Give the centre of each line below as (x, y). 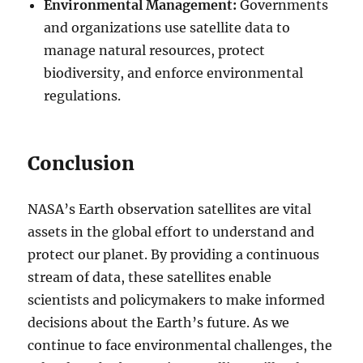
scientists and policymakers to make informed (177, 299)
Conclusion (81, 163)
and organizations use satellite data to (167, 27)
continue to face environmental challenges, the (180, 345)
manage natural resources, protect (155, 50)
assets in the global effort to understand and (171, 231)
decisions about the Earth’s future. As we (159, 322)
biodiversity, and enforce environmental (174, 73)
